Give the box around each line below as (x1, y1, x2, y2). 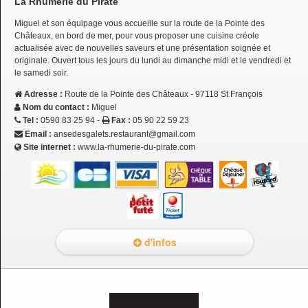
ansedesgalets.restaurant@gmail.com (54, 129, 195, 139)
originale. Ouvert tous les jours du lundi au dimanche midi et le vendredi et (14, 55, 291, 65)
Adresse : (24, 89, 65, 99)
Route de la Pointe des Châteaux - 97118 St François (65, 89, 263, 99)
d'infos (141, 234, 177, 249)
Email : (25, 129, 52, 139)
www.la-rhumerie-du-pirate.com (78, 142, 195, 152)
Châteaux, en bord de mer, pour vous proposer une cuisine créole (14, 30, 259, 41)
